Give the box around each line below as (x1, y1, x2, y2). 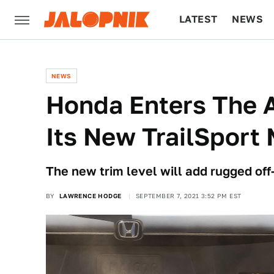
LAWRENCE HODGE (59, 192, 122, 199)
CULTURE (179, 53, 226, 64)
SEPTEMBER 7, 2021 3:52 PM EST (135, 192, 242, 199)
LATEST (179, 13, 218, 25)
